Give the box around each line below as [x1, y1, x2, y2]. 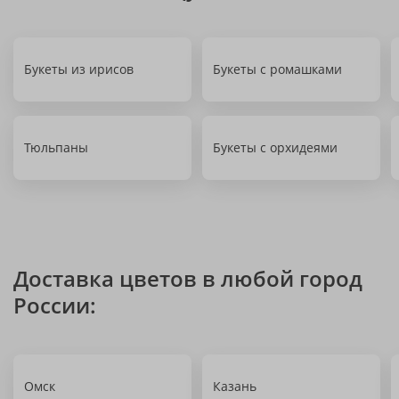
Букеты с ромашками [213, 61, 342, 77]
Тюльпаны [24, 139, 88, 156]
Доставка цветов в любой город [13, 264, 362, 293]
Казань [213, 378, 256, 395]
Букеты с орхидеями [213, 139, 338, 156]
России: [13, 290, 96, 320]
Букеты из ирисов [24, 61, 134, 77]
